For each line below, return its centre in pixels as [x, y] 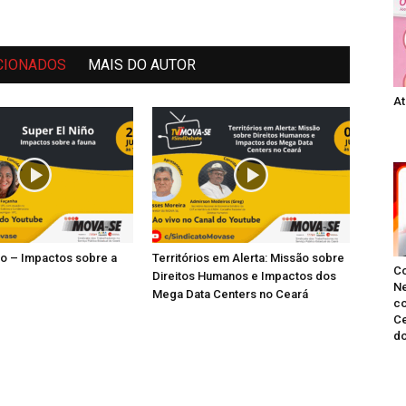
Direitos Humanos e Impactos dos [244, 275]
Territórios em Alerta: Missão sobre [248, 257]
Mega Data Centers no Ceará [230, 294]
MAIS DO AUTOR [142, 64]
